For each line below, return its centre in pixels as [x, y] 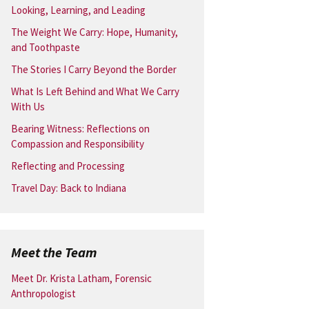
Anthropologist [43, 293]
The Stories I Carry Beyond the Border [94, 69]
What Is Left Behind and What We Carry [95, 91]
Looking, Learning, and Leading [78, 10]
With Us [28, 107]
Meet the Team [54, 252]
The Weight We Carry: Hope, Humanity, [94, 32]
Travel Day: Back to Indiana [69, 188]
